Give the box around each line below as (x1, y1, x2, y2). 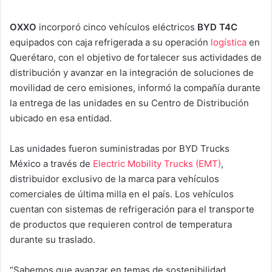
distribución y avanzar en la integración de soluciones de (10, 66, 254, 78)
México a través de (10, 157, 93, 169)
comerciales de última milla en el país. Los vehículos (10, 188, 234, 200)
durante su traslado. (10, 233, 95, 245)
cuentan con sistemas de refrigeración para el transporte (10, 203, 254, 215)
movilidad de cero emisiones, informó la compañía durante (10, 81, 260, 93)
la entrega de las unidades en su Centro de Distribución (10, 97, 249, 109)
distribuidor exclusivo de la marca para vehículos (10, 172, 219, 185)
